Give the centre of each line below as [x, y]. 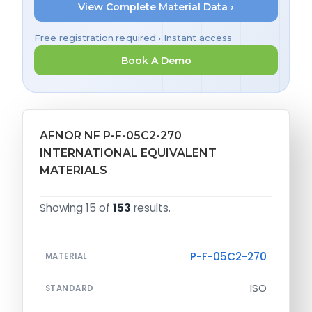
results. [151, 208]
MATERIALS [73, 171]
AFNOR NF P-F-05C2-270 [111, 136]
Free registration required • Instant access [133, 38]
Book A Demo [156, 60]
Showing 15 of [76, 208]
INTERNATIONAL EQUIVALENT [128, 153]
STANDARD [70, 289]
